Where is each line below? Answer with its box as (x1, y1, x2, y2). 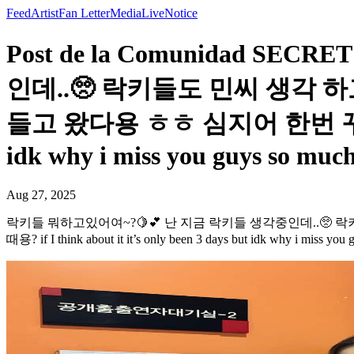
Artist (31, 6, 58, 20)
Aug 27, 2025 (6, 187, 76, 201)
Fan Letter (58, 6, 110, 20)
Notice (164, 6, 198, 20)
